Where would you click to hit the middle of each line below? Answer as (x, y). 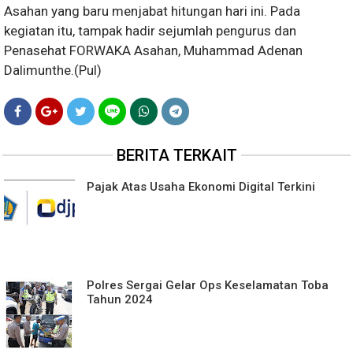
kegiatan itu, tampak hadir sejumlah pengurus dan (150, 31)
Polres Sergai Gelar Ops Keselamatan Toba (208, 286)
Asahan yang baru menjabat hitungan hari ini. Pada (152, 11)
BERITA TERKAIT (176, 156)
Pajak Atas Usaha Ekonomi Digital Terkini (201, 187)
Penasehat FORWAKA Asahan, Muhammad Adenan (153, 51)
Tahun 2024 (120, 300)
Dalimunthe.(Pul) (53, 71)
